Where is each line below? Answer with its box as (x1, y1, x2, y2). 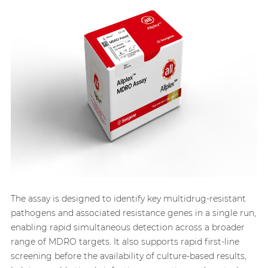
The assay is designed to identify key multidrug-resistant (10, 193, 246, 205)
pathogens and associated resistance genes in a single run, (10, 208, 256, 219)
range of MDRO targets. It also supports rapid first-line (10, 236, 239, 248)
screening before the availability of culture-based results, (10, 251, 246, 262)
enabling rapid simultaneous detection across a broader (10, 222, 245, 233)
